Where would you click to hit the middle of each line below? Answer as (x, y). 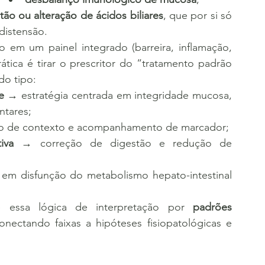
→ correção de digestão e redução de (123, 143)
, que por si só (197, 15)
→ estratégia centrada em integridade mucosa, (118, 95)
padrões (213, 207)
